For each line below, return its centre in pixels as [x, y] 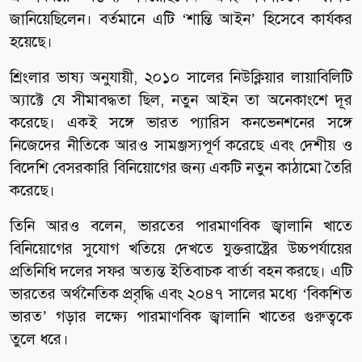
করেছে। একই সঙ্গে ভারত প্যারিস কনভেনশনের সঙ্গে [181, 122]
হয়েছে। [31, 41]
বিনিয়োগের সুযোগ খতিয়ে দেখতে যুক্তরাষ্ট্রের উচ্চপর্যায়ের [181, 248]
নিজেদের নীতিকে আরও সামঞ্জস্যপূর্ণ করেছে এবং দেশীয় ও [181, 145]
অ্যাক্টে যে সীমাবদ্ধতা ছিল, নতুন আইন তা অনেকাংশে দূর [181, 99]
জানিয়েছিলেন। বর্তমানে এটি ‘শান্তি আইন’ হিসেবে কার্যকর [181, 19]
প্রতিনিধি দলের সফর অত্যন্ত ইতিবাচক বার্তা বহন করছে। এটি [181, 271]
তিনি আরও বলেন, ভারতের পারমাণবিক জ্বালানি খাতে [181, 225]
